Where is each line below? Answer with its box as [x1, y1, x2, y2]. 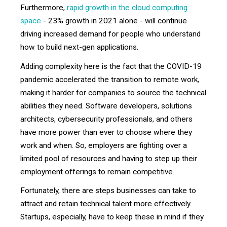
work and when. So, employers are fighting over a [20, 140, 187, 150]
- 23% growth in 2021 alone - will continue [41, 16, 187, 26]
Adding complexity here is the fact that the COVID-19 [20, 61, 202, 71]
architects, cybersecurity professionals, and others [20, 114, 193, 124]
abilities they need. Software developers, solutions [20, 101, 192, 110]
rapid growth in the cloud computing [67, 3, 187, 13]
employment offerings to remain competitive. [20, 167, 176, 176]
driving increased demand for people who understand [20, 29, 201, 39]
